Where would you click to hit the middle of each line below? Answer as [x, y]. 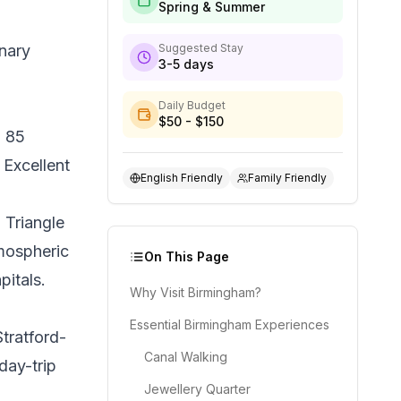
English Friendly [182, 178]
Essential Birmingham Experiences [230, 324]
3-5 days [186, 64]
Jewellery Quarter [197, 389]
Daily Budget [192, 105]
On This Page [187, 256]
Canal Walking [186, 357]
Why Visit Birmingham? [196, 292]
